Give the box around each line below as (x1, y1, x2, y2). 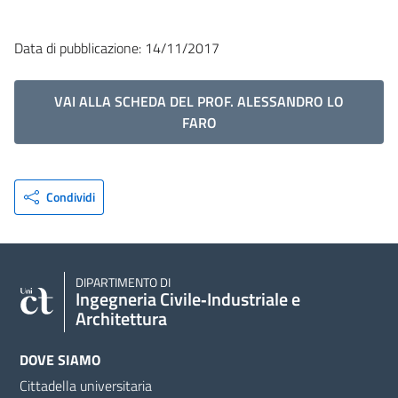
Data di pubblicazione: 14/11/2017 (14, 36, 219, 59)
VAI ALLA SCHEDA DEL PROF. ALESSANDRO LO (54, 90, 344, 112)
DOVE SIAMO (20, 348, 100, 370)
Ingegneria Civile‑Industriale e (76, 284, 300, 313)
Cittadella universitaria (20, 374, 152, 396)
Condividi (45, 187, 95, 206)
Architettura (76, 304, 167, 332)
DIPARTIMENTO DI (76, 272, 171, 292)
